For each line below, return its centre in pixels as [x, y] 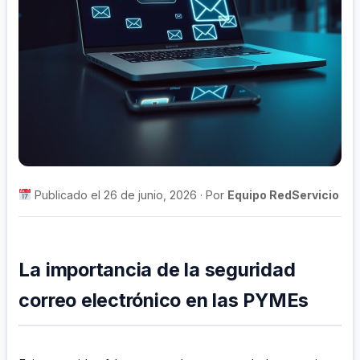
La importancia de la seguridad [157, 269]
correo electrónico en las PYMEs [164, 300]
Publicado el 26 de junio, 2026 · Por [130, 194]
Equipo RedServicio [284, 194]
